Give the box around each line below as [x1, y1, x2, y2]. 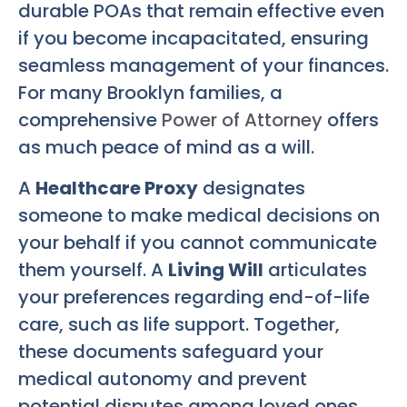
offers [323, 107, 379, 134]
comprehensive [18, 107, 162, 134]
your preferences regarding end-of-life [18, 283, 370, 310]
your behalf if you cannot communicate [18, 229, 377, 255]
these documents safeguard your [18, 338, 323, 364]
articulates [263, 256, 367, 283]
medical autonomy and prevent [18, 365, 307, 392]
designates [198, 174, 305, 201]
